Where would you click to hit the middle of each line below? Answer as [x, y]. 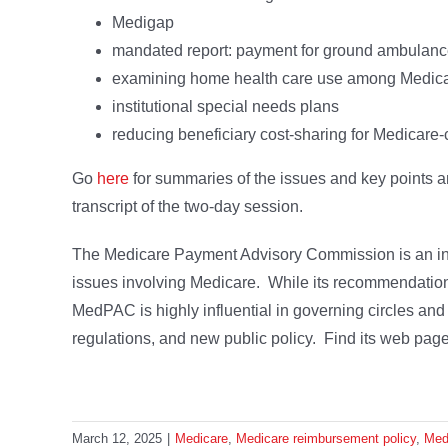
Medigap [143, 23]
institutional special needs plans [225, 107]
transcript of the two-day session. [187, 207]
